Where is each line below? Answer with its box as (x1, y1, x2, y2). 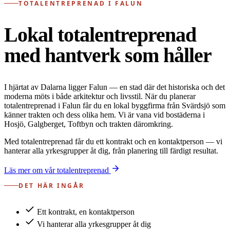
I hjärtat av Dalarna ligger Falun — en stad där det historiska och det (4, 83, 225, 92)
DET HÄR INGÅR (18, 181, 85, 190)
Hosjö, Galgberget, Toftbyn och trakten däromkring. (4, 120, 173, 129)
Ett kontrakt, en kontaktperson (37, 207, 135, 217)
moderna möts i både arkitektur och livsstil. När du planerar (4, 92, 196, 101)
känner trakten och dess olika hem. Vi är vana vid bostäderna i (4, 110, 205, 120)
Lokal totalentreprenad (4, 23, 196, 46)
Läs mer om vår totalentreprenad (4, 166, 111, 175)
